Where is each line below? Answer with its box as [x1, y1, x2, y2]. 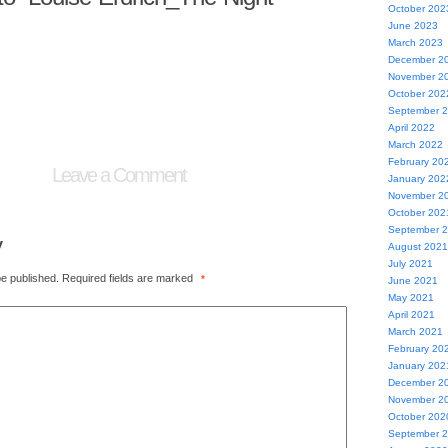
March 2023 [387, 37, 443, 48]
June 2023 [387, 20, 438, 31]
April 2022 [387, 122, 435, 133]
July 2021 [387, 258, 433, 269]
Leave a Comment [52, 164, 186, 186]
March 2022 [387, 139, 443, 150]
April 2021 [387, 309, 435, 320]
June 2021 [387, 275, 438, 286]
